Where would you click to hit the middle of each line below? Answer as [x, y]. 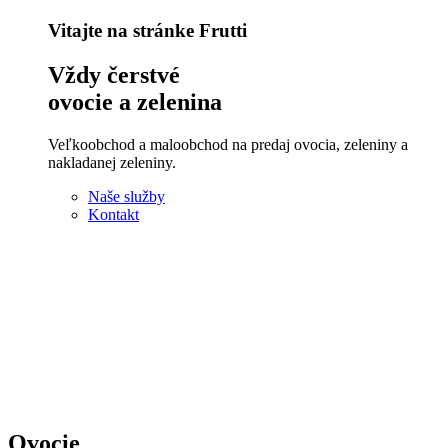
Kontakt [113, 214]
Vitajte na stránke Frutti [147, 31]
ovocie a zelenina [135, 101]
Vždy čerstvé [114, 74]
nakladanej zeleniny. [112, 162]
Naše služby [126, 196]
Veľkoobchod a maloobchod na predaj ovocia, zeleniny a [228, 144]
